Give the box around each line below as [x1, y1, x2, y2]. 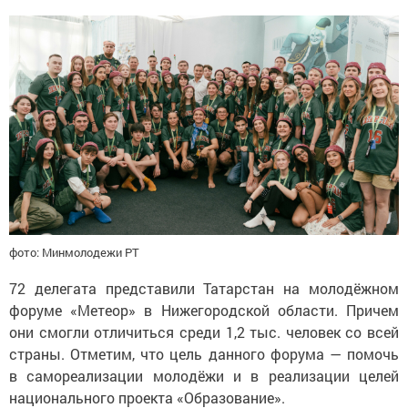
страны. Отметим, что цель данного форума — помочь [9, 343, 399, 363]
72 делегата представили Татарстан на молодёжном [9, 278, 399, 298]
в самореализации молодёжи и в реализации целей [9, 365, 399, 385]
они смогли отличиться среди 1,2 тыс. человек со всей [9, 321, 399, 342]
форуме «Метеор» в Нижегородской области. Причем [9, 300, 399, 320]
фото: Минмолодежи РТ [9, 243, 139, 260]
